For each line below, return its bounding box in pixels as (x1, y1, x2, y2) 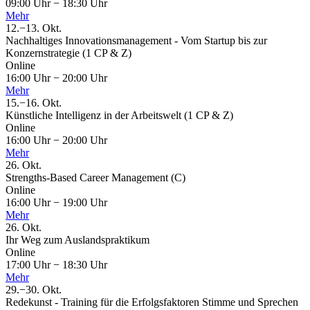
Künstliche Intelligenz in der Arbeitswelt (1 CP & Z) (6, 109, 233, 122)
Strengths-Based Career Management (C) (6, 172, 185, 184)
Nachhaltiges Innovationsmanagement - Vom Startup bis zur (6, 35, 267, 47)
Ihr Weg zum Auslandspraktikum (6, 234, 149, 246)
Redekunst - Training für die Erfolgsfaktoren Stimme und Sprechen (6, 296, 298, 309)
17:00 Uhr (6, 259, 53, 271)
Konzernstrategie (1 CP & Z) (6, 47, 131, 60)
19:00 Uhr (60, 197, 107, 209)
